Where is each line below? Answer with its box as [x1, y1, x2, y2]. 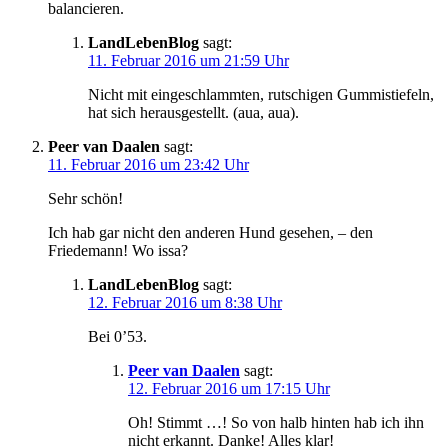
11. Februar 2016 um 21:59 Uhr [88, 51, 289, 69]
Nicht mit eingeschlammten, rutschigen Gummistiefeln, [88, 85, 434, 103]
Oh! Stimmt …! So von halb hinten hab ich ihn [128, 413, 424, 431]
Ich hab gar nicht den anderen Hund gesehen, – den [48, 223, 373, 241]
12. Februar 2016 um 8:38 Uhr [88, 293, 282, 311]
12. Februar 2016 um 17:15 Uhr [128, 379, 330, 397]
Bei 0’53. [88, 327, 147, 345]
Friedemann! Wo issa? [48, 241, 188, 259]
